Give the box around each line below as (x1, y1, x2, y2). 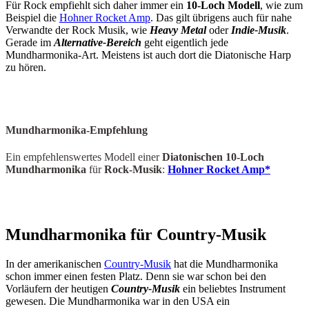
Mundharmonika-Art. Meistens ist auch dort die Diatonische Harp (6, 48, 291, 61)
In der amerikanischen (6, 258, 104, 270)
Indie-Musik (231, 23, 286, 36)
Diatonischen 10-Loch (162, 151, 264, 163)
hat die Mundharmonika (171, 258, 278, 270)
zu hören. (6, 61, 46, 73)
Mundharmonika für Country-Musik (6, 226, 266, 244)
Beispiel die (6, 11, 59, 23)
